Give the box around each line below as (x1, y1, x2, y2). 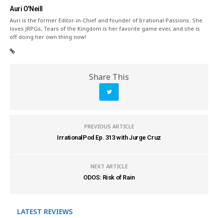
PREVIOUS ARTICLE (84, 123, 134, 130)
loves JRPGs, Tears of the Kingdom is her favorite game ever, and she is (10, 25, 200, 32)
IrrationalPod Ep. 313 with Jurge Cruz (57, 134, 161, 141)
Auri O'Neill (10, 5, 43, 13)
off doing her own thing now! (10, 33, 87, 40)
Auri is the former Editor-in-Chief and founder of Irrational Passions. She (10, 17, 203, 24)
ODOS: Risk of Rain (83, 174, 135, 181)
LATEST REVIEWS (17, 207, 73, 216)
